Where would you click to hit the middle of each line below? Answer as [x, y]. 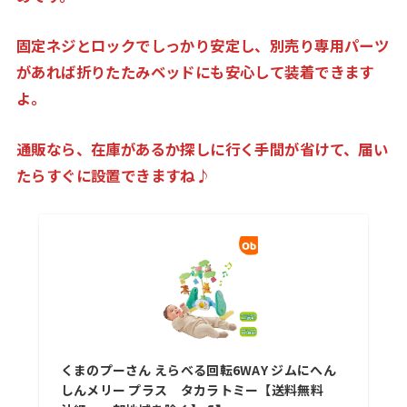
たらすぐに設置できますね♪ [113, 175]
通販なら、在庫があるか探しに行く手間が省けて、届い [202, 149]
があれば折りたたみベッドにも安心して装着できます [195, 72]
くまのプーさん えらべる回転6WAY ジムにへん [198, 369]
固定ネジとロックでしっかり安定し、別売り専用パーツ [203, 46]
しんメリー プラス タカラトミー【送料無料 [199, 389]
